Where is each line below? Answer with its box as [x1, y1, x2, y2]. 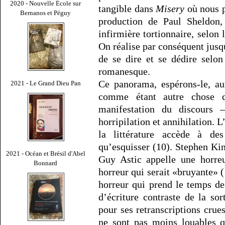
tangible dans [98, 3, 156, 15]
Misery [156, 3, 185, 15]
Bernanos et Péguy [20, 9, 71, 17]
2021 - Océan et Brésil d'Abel [6, 149, 85, 157]
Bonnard [34, 159, 58, 167]
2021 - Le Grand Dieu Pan [11, 79, 81, 87]
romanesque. [98, 66, 150, 77]
